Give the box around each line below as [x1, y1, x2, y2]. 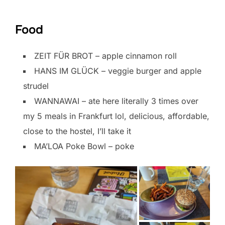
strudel [23, 81, 49, 91]
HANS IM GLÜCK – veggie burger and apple [34, 66, 201, 76]
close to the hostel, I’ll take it [23, 126, 131, 137]
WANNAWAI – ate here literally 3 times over [34, 96, 198, 106]
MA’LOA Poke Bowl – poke [34, 141, 134, 152]
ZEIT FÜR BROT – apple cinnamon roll [34, 51, 177, 61]
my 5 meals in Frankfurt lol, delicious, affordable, [23, 111, 209, 122]
